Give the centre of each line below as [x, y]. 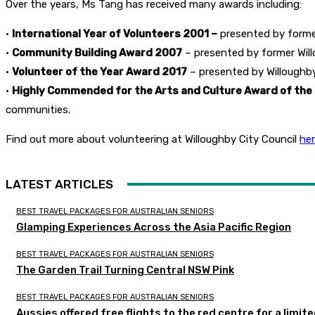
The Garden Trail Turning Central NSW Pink [125, 270]
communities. [38, 110]
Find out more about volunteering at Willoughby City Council [153, 140]
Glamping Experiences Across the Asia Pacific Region [154, 227]
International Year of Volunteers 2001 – [115, 34]
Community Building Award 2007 [97, 53]
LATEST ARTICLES [59, 185]
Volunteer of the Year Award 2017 [99, 72]
